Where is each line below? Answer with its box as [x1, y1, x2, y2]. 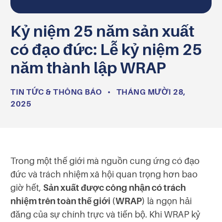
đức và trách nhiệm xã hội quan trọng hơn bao [10, 169, 198, 179]
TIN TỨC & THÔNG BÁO [10, 87, 102, 97]
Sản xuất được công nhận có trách [43, 182, 186, 193]
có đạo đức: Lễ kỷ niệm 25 [10, 40, 202, 58]
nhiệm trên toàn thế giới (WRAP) [10, 196, 145, 206]
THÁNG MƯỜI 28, [116, 87, 186, 97]
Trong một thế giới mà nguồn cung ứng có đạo [10, 156, 200, 166]
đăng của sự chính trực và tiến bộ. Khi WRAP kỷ [10, 209, 200, 220]
